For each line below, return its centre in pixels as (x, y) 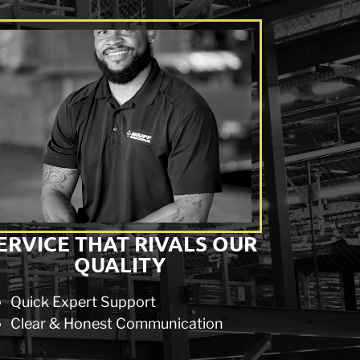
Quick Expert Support (83, 302)
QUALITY (120, 264)
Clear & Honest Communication (117, 323)
